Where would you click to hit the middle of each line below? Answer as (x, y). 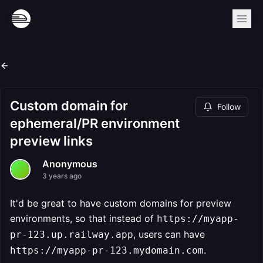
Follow (229, 107)
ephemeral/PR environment (95, 123)
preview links (51, 141)
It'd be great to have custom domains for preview (121, 203)
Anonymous (70, 164)
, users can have (169, 234)
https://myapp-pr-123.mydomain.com (107, 250)
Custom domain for (69, 106)
